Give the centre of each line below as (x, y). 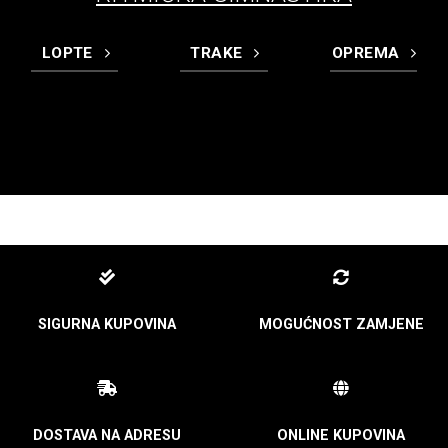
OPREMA (366, 53)
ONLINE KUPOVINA (341, 435)
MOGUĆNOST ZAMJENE (341, 324)
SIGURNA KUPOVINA (107, 324)
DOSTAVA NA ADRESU (107, 435)
